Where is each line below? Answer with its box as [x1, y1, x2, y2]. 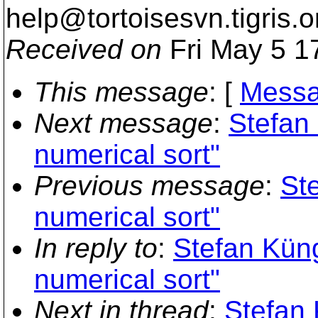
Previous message [34, 170, 265, 201]
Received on [6, 34, 162, 65]
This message [34, 77, 209, 107]
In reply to [34, 233, 158, 263]
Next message [34, 108, 213, 138]
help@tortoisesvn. [6, 3, 231, 33]
